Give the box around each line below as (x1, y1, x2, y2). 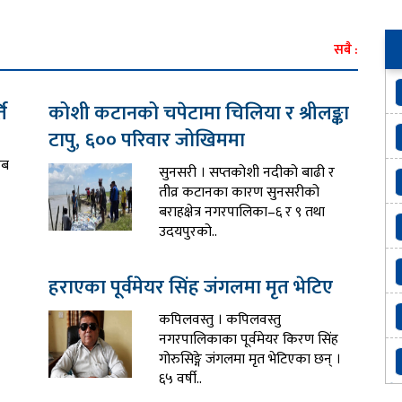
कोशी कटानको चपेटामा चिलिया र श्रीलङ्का (48, 97, 349, 131)
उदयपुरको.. (159, 220, 218, 245)
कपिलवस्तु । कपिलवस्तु (159, 308, 282, 333)
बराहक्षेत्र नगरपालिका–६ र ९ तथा (159, 200, 326, 225)
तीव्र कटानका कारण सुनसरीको (159, 180, 320, 205)
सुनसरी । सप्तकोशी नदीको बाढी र (159, 161, 336, 186)
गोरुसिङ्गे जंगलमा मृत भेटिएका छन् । (159, 347, 342, 372)
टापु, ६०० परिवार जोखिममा (48, 124, 245, 158)
